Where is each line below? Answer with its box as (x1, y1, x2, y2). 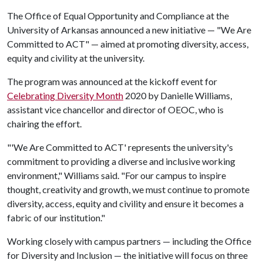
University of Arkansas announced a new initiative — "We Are (7, 23, 251, 35)
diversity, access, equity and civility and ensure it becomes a (7, 197, 244, 209)
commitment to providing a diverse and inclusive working (7, 155, 235, 167)
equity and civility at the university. (7, 52, 144, 63)
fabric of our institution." (7, 211, 105, 223)
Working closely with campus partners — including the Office (7, 235, 251, 247)
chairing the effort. (7, 117, 83, 129)
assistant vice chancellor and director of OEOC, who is (7, 103, 224, 115)
